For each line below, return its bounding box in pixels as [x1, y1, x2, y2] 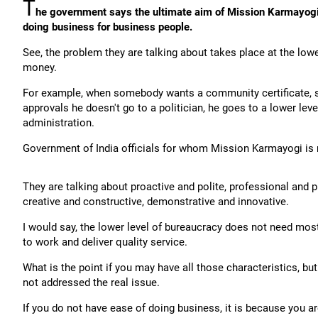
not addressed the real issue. [23, 276, 160, 289]
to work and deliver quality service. [23, 236, 187, 248]
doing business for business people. [23, 21, 192, 33]
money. [23, 61, 57, 74]
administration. [23, 116, 94, 129]
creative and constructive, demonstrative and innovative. [23, 195, 289, 208]
